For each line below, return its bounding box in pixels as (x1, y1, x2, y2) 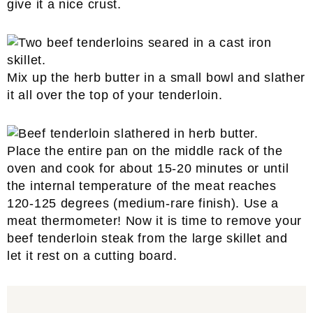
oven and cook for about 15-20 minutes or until (7, 161, 289, 175)
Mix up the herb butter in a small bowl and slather (7, 70, 306, 85)
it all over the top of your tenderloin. (7, 87, 223, 102)
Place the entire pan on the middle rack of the (7, 143, 283, 158)
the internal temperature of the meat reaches (7, 178, 277, 193)
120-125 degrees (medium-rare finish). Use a (7, 196, 279, 210)
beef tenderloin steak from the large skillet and (7, 231, 288, 245)
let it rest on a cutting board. (7, 248, 177, 263)
